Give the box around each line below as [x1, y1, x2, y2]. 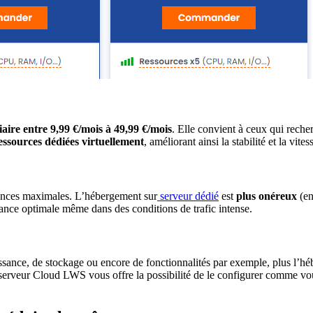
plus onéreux [236, 189, 300, 202]
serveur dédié [157, 189, 219, 202]
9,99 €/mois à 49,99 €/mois [50, 123, 172, 136]
